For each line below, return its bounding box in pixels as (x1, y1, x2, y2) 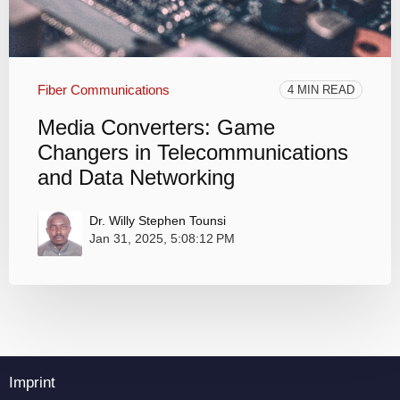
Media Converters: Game (37, 114, 275, 139)
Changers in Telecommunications (37, 139, 348, 164)
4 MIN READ (287, 82, 354, 96)
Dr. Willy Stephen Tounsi (89, 212, 226, 228)
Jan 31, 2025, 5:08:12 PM (89, 230, 235, 246)
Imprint (9, 373, 55, 391)
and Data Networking (37, 164, 235, 189)
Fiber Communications (37, 81, 170, 97)
